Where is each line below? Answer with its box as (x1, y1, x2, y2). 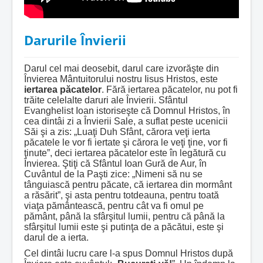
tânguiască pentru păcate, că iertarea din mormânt (24, 180, 232, 190)
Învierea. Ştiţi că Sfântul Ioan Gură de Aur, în (24, 159, 207, 168)
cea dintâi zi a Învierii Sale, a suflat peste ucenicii (24, 116, 228, 126)
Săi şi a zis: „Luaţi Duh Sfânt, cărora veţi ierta (24, 127, 210, 137)
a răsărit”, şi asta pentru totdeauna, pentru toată (24, 190, 219, 200)
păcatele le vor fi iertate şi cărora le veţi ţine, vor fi (24, 137, 228, 147)
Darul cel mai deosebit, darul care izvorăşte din (24, 63, 219, 73)
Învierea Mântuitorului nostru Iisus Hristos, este (24, 74, 218, 84)
